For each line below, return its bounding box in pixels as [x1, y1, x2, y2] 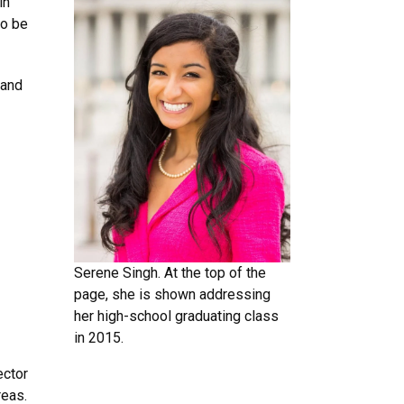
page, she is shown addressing [74, 286, 271, 304]
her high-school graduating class [74, 308, 279, 326]
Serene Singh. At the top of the [74, 264, 266, 282]
